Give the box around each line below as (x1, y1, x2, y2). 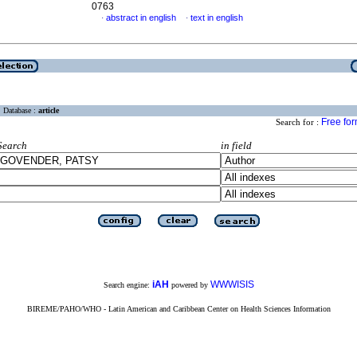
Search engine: (103, 280, 152, 289)
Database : (3, 106, 38, 116)
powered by (168, 280, 210, 289)
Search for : (276, 117, 321, 127)
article (38, 106, 59, 116)
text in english (190, 13, 243, 22)
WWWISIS (210, 278, 254, 290)
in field (220, 139, 252, 152)
